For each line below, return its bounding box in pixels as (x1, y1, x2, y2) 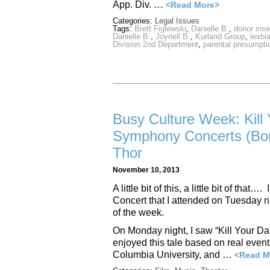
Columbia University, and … (113, 250, 234, 260)
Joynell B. (155, 32, 190, 42)
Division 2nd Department (113, 40, 198, 49)
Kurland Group (195, 32, 245, 42)
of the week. (113, 207, 164, 218)
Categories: (113, 16, 155, 26)
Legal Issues (155, 16, 199, 26)
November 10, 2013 (113, 165, 180, 174)
